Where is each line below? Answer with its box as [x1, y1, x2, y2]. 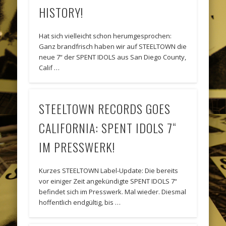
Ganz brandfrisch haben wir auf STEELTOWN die [39, 41, 187, 51]
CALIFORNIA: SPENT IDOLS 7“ [39, 119, 177, 137]
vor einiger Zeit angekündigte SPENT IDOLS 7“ [39, 177, 178, 186]
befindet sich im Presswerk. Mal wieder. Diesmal [39, 187, 187, 197]
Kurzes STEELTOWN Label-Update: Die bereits [39, 166, 179, 176]
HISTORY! [39, 3, 84, 21]
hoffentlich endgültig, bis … [39, 198, 121, 207]
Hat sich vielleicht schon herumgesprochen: [39, 31, 172, 40]
